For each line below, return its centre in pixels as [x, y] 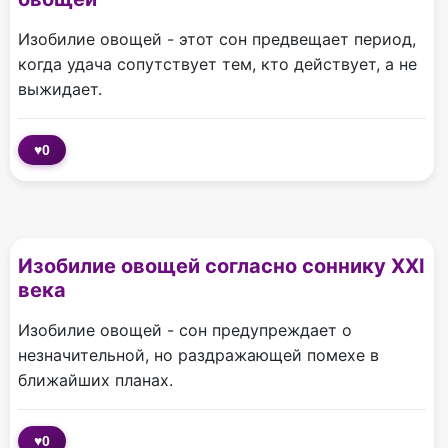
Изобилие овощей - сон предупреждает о [185, 330]
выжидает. [60, 89]
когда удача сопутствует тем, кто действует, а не [217, 64]
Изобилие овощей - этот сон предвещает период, [217, 39]
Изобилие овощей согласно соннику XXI [221, 266]
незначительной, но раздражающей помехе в [198, 355]
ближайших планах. [95, 380]
